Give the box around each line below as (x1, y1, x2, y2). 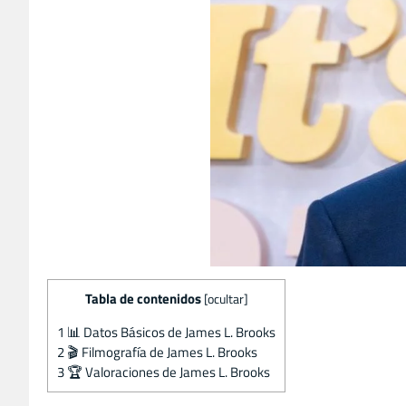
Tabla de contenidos (84, 287, 201, 309)
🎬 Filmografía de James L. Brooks (64, 341, 257, 362)
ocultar (207, 289, 244, 308)
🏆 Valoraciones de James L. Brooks (64, 361, 270, 382)
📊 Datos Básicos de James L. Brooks (64, 321, 275, 343)
